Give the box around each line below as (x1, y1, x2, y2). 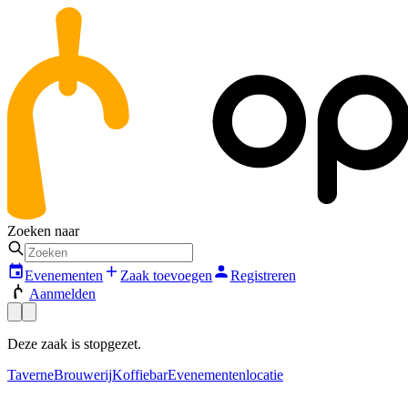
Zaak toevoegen (120, 267, 213, 283)
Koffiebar (112, 366, 168, 382)
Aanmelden (29, 285, 96, 301)
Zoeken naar (7, 223, 79, 240)
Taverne (7, 366, 54, 382)
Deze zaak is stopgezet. (7, 335, 141, 352)
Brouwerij (54, 366, 112, 382)
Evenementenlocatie (168, 366, 283, 382)
